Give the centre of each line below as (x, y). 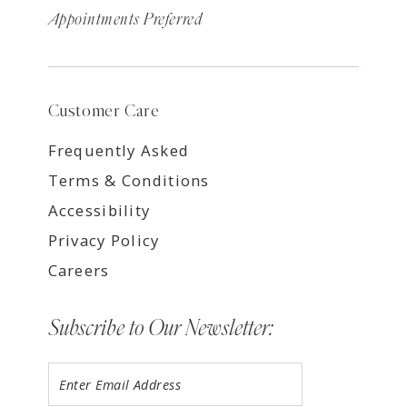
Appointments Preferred (125, 20)
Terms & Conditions (129, 181)
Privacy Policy (104, 241)
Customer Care (104, 111)
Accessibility (99, 211)
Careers (79, 271)
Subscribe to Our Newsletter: (160, 328)
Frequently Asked (119, 151)
